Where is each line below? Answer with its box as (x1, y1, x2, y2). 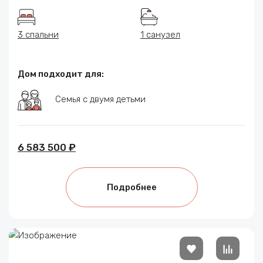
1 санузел (140, 29, 180, 41)
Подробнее (106, 182, 157, 193)
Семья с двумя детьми (55, 94, 146, 105)
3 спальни (18, 29, 59, 41)
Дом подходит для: (18, 69, 104, 80)
